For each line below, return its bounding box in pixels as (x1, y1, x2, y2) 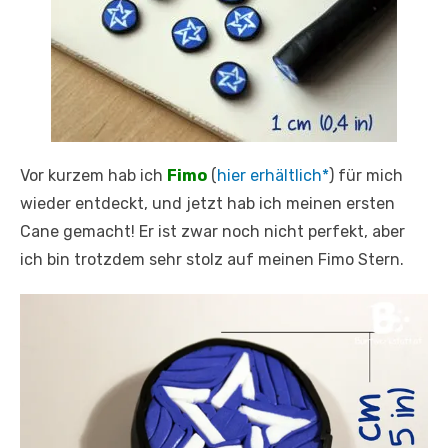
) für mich (329, 165, 403, 185)
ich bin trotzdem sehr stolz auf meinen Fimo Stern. (20, 249, 404, 269)
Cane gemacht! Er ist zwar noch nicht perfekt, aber (20, 221, 405, 241)
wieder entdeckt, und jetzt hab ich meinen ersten (20, 193, 395, 213)
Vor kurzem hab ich (20, 165, 167, 185)
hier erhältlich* (217, 165, 329, 185)
